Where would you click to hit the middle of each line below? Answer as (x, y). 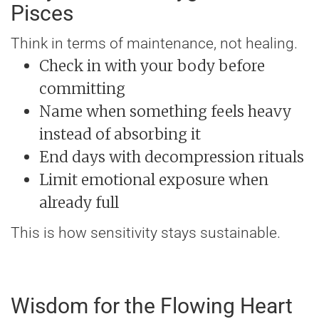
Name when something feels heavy (165, 112)
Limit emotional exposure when (154, 180)
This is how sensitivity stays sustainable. (146, 233)
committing (82, 89)
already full (79, 203)
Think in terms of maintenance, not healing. (154, 44)
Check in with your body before (152, 66)
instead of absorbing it (120, 135)
